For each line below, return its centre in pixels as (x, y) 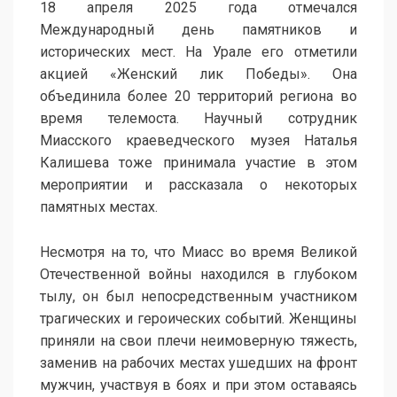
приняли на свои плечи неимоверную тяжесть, (198, 341)
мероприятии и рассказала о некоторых (198, 185)
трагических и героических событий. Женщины (198, 319)
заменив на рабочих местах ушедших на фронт (198, 363)
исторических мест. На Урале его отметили (198, 52)
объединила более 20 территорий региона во (198, 97)
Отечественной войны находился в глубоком (198, 275)
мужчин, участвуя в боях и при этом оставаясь (198, 385)
